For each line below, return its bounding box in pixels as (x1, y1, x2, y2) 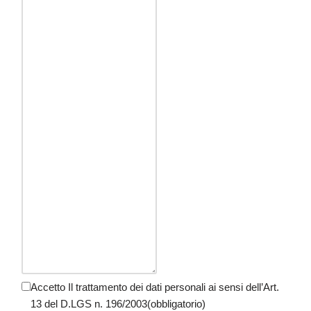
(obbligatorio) (147, 297, 205, 310)
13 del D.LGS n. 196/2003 (31, 297, 147, 310)
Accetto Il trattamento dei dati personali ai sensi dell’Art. (31, 280, 279, 293)
